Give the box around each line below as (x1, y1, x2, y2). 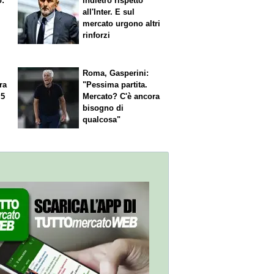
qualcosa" (83, 115, 121, 125)
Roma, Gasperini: (83, 68, 149, 78)
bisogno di (83, 103, 124, 113)
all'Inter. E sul (83, 7, 135, 17)
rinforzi (83, 30, 111, 40)
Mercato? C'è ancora (83, 92, 160, 102)
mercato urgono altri (83, 18, 161, 28)
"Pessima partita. (83, 80, 148, 90)
